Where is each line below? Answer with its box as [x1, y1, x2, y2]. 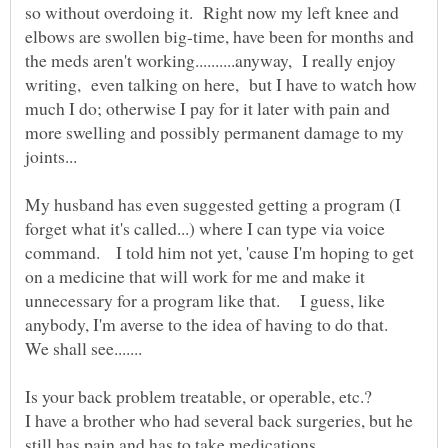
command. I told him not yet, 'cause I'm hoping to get [25, 239, 414, 264]
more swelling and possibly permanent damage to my [25, 119, 404, 144]
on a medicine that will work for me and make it [25, 263, 365, 288]
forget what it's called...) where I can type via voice [25, 215, 385, 240]
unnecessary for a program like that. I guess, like [25, 287, 385, 312]
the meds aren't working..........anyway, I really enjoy [25, 47, 396, 72]
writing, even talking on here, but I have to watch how [25, 71, 417, 96]
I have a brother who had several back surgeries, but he [25, 407, 413, 432]
